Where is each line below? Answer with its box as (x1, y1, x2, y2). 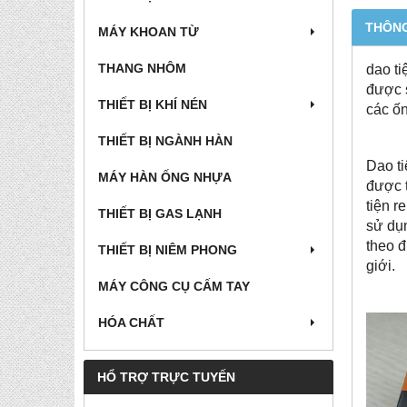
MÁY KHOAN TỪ (98, 25, 199, 39)
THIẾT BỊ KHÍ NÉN (98, 97, 207, 112)
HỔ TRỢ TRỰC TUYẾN (97, 370, 235, 384)
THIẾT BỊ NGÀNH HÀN (98, 134, 233, 148)
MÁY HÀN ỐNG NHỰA (98, 170, 232, 184)
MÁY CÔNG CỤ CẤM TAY (98, 279, 250, 293)
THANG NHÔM (98, 61, 186, 75)
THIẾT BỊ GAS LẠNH (98, 206, 222, 221)
